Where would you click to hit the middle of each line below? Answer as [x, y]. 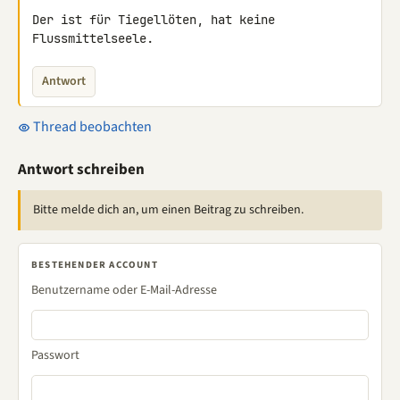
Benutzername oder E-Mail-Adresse [124, 290]
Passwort [55, 355]
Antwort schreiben [81, 170]
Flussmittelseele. [93, 38]
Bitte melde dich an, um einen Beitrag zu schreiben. [168, 210]
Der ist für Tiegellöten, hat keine [154, 20]
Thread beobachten [91, 127]
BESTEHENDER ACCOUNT [95, 265]
